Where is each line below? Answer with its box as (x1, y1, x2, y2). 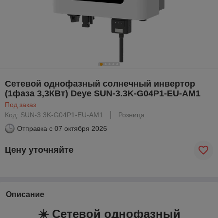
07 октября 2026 (54, 124, 107, 132)
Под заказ (5, 100, 36, 109)
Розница (118, 110, 145, 119)
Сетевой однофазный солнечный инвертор (5, 78, 195, 89)
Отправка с (17, 124, 53, 132)
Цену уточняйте (5, 145, 73, 155)
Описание (6, 190, 44, 199)
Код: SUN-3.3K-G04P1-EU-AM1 (5, 110, 103, 119)
